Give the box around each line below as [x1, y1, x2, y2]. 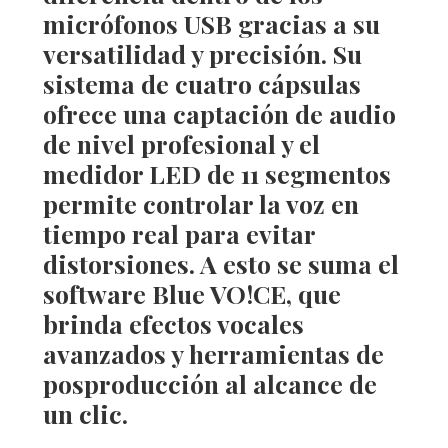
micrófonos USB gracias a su [42, 6, 380, 40]
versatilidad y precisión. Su [42, 36, 362, 70]
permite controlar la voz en [42, 186, 359, 220]
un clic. [42, 396, 128, 430]
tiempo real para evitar [42, 216, 315, 250]
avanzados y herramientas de [42, 336, 384, 370]
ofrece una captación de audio [42, 96, 396, 130]
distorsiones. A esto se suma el [42, 246, 399, 280]
